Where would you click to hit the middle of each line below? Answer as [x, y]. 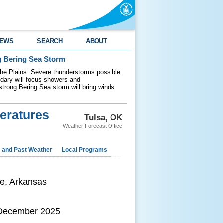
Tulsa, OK [103, 117]
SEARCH [50, 41]
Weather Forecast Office [93, 126]
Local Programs [84, 150]
